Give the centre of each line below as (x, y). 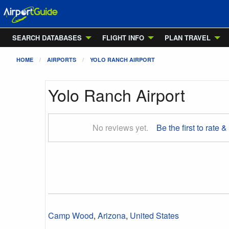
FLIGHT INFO (123, 38)
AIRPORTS (62, 60)
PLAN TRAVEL (188, 38)
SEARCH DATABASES (47, 38)
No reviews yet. (121, 128)
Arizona (112, 215)
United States (154, 215)
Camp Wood (71, 215)
